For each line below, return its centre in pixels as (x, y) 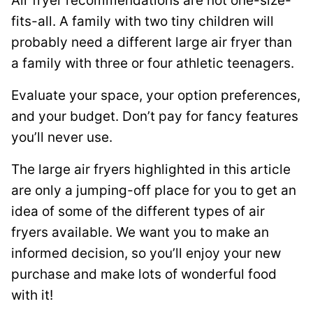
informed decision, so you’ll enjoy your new (146, 253)
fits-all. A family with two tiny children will (143, 21)
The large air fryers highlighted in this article (151, 169)
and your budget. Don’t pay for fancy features (155, 116)
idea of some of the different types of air (138, 211)
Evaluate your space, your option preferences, (156, 95)
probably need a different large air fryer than (152, 42)
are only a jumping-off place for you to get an (154, 190)
